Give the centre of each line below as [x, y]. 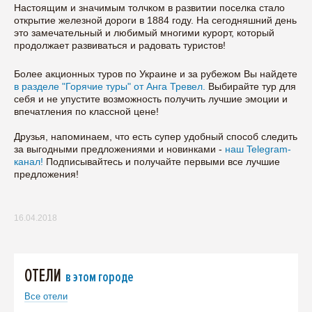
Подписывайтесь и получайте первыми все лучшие [163, 161]
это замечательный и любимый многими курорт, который [144, 32]
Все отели [46, 296]
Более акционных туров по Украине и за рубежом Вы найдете [156, 73]
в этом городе [99, 277]
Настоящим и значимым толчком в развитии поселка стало [149, 7]
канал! [30, 161]
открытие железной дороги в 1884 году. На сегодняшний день [155, 20]
